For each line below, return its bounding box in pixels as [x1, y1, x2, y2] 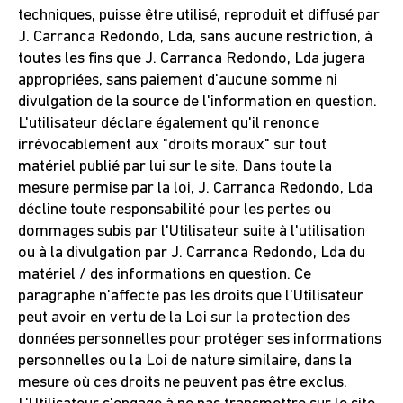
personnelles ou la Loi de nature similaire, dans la [18, 353, 352, 370]
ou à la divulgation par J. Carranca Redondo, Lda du [18, 245, 365, 262]
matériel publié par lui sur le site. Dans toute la [18, 158, 332, 175]
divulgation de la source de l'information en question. [18, 94, 377, 111]
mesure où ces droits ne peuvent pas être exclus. [18, 374, 347, 391]
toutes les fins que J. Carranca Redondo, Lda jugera [18, 50, 365, 67]
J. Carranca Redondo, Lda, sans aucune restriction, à [18, 29, 372, 46]
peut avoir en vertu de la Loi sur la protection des [18, 309, 350, 327]
